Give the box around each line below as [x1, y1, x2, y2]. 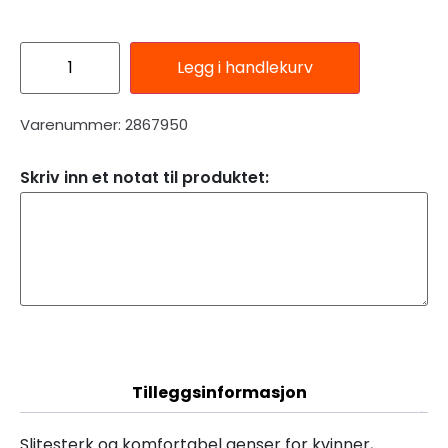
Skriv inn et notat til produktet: [20, 165, 269, 189]
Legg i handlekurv [177, 55, 313, 79]
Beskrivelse [171, 340, 267, 364]
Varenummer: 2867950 [20, 113, 188, 135]
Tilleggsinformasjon [131, 380, 307, 404]
